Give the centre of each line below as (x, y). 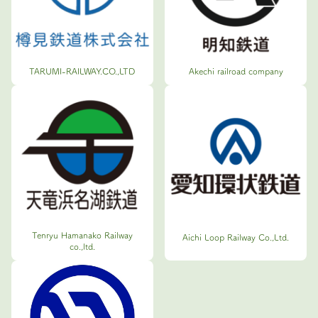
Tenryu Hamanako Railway (82, 235)
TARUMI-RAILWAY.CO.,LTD (82, 71)
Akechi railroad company (236, 71)
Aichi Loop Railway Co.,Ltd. (236, 237)
